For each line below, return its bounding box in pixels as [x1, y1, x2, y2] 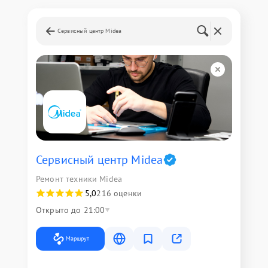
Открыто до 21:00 [36, 205, 105, 215]
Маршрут [66, 234, 89, 242]
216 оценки [96, 188, 142, 199]
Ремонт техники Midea [36, 173, 122, 184]
